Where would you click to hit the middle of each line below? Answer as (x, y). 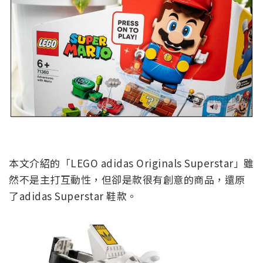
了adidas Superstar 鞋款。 (73, 196)
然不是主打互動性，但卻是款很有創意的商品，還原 (127, 180)
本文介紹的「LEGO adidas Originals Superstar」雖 (131, 163)
